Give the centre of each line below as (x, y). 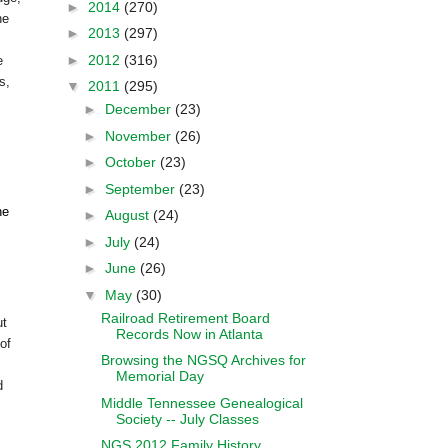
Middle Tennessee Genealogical (201, 402)
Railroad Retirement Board (185, 317)
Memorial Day (159, 376)
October (132, 162)
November (139, 135)
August (128, 215)
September (141, 188)
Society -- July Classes (187, 418)
